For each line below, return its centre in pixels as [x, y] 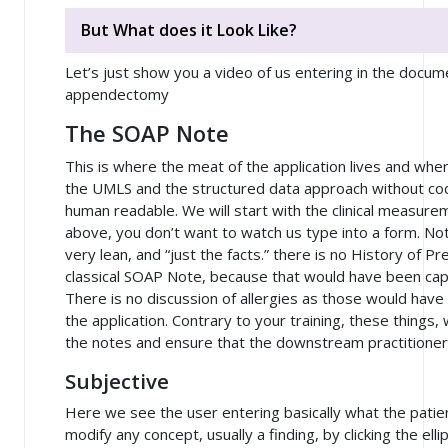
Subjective [117, 380]
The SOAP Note [147, 133]
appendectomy [117, 93]
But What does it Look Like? [189, 30]
